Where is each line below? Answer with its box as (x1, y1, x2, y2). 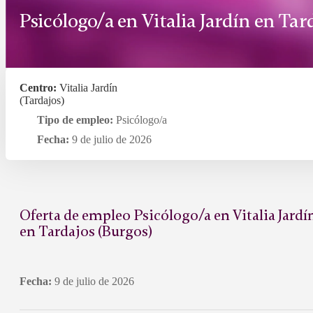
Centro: (20, 82, 59, 94)
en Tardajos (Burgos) (20, 221, 152, 240)
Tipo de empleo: (37, 114, 116, 126)
